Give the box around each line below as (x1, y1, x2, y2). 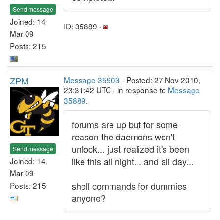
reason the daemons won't (72, 130, 175, 143)
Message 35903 (64, 74, 120, 85)
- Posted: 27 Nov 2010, (120, 74, 200, 85)
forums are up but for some (72, 118, 178, 131)
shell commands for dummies (72, 179, 187, 192)
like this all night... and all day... (72, 155, 193, 167)
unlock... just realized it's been (72, 142, 189, 155)
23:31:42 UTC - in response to (64, 84, 168, 95)
